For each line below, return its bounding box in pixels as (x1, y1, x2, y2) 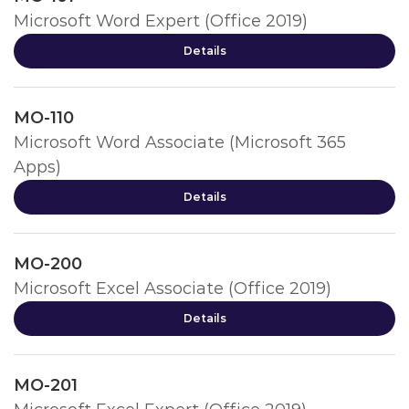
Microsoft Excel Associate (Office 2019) (14, 278, 331, 299)
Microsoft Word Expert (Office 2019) (14, 11, 308, 31)
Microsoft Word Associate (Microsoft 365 (14, 132, 346, 152)
